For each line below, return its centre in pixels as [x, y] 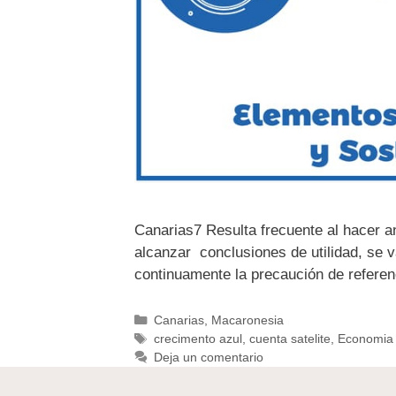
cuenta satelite [289, 339]
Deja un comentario [208, 358]
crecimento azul [198, 339]
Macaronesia [247, 320]
